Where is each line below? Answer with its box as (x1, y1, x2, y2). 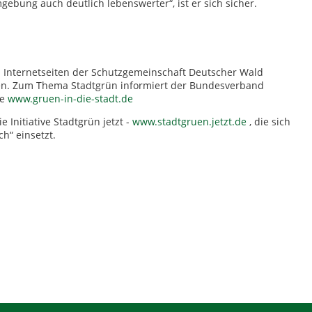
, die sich (247, 115, 290, 128)
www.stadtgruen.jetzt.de (132, 115, 247, 128)
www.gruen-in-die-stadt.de (8, 92, 133, 105)
